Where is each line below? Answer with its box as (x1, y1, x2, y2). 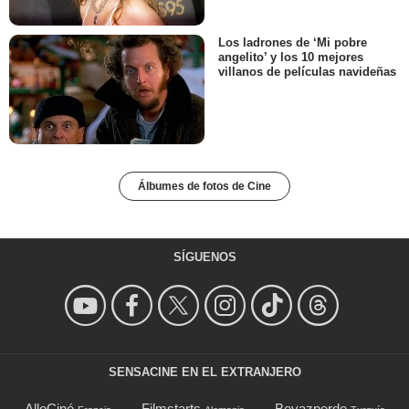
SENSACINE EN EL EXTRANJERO (108, 365, 301, 380)
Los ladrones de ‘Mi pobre (218, 35, 367, 49)
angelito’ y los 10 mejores (218, 50, 363, 65)
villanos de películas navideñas (218, 65, 396, 79)
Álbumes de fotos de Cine (138, 180, 271, 194)
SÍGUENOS (173, 250, 236, 265)
